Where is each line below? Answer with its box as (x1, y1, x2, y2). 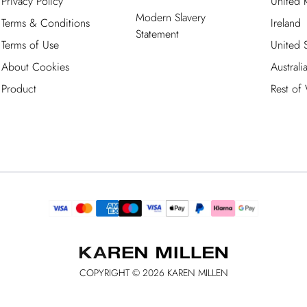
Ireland (271, 15, 302, 31)
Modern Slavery (136, 10, 206, 25)
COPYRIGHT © (79, 266, 143, 280)
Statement (136, 26, 180, 42)
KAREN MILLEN (167, 266, 228, 280)
